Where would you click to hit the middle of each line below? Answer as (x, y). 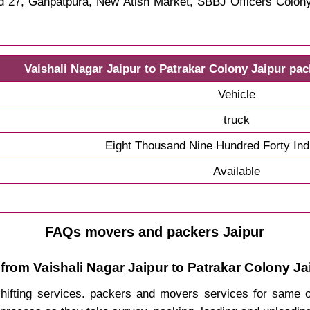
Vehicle (236, 94)
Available (236, 171)
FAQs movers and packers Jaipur (155, 231)
